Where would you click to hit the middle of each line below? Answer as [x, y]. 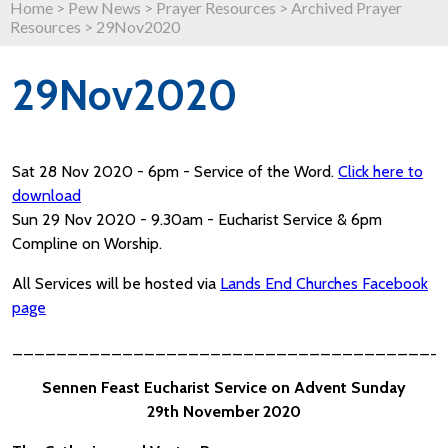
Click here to [380, 171]
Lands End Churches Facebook [324, 283]
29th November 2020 [224, 411]
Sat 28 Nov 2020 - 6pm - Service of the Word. [175, 171]
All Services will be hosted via [116, 283]
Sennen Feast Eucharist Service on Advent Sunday [224, 387]
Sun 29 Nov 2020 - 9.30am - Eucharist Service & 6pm [197, 219]
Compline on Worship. [87, 243]
